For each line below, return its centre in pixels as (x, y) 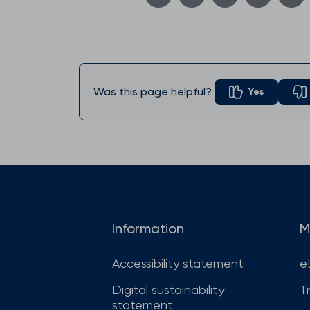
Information (148, 229)
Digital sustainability (168, 290)
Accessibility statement (178, 264)
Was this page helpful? (153, 92)
